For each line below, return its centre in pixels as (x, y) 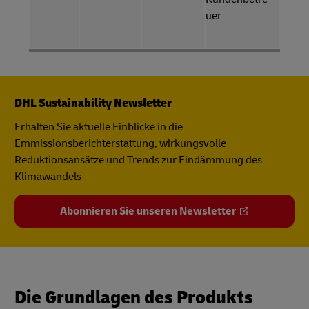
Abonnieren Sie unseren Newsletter (148, 211)
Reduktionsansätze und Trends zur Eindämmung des (138, 160)
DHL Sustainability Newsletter (93, 103)
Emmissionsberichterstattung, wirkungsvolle (120, 143)
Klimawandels (49, 177)
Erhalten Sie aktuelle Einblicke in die (99, 127)
